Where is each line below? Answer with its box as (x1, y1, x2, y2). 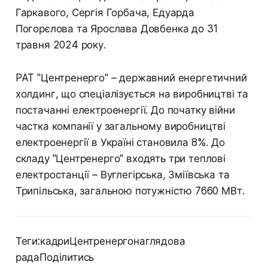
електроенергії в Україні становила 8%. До (15, 136, 225, 148)
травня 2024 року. (15, 38, 106, 51)
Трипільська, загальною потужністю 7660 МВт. (15, 184, 245, 197)
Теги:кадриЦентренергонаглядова (15, 234, 185, 247)
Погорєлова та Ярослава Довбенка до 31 (15, 22, 218, 35)
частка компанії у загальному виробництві (15, 120, 226, 132)
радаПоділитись (15, 251, 95, 263)
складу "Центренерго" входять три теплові (15, 152, 226, 165)
